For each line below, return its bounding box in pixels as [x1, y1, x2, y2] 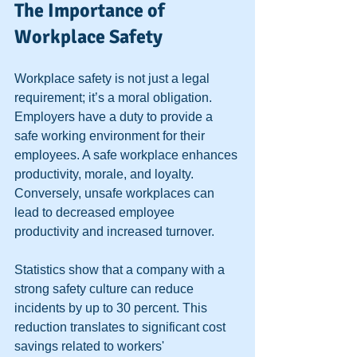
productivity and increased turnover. [14, 225, 218, 238]
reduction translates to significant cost [14, 320, 229, 334]
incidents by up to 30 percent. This [14, 301, 210, 315]
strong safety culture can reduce [14, 282, 197, 296]
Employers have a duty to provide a [14, 110, 216, 124]
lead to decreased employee [14, 206, 178, 219]
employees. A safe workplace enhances [14, 148, 241, 162]
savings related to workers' [14, 339, 167, 353]
